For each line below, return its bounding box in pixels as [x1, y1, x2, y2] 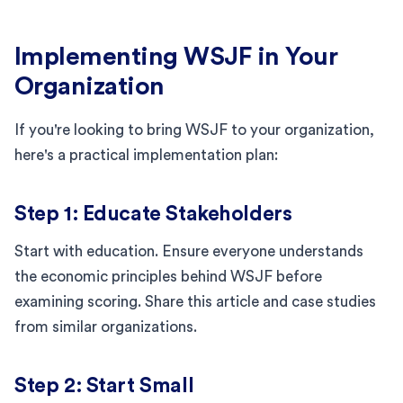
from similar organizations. [14, 318, 197, 335]
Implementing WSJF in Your [14, 43, 338, 69]
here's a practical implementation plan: [14, 147, 278, 163]
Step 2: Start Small [14, 374, 194, 396]
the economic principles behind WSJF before [14, 268, 322, 284]
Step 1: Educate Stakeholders [14, 202, 292, 224]
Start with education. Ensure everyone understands [14, 243, 363, 259]
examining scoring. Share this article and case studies [14, 293, 376, 309]
